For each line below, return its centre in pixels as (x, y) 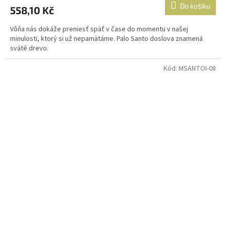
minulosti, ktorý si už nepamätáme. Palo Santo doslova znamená (106, 39)
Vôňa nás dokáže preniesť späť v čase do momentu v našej (99, 29)
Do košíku (195, 6)
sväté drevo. (29, 48)
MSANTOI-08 (197, 68)
